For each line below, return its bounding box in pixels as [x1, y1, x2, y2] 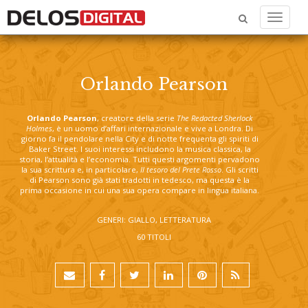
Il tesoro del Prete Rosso [140, 164, 221, 175]
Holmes [26, 123, 52, 133]
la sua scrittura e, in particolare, [21, 164, 140, 175]
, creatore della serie [97, 113, 177, 123]
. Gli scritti [221, 164, 258, 175]
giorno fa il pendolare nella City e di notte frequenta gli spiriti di [21, 133, 258, 144]
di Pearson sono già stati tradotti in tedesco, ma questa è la [30, 175, 250, 185]
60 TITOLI [137, 232, 171, 242]
